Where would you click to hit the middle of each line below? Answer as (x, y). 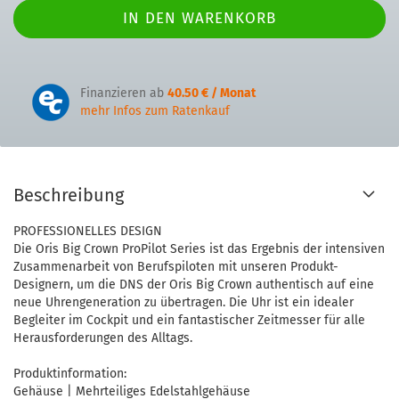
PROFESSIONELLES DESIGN (88, 231)
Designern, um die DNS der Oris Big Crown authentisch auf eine (194, 285)
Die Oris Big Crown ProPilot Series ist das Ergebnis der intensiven (199, 249)
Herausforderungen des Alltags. (103, 338)
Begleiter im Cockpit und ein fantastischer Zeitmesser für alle (189, 320)
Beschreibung (69, 195)
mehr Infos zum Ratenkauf (155, 111)
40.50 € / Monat (212, 93)
